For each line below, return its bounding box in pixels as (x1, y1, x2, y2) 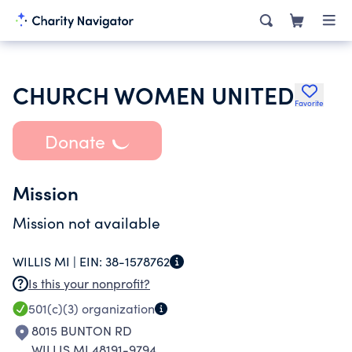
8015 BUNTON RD (31, 322, 132, 339)
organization (79, 300, 155, 317)
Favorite (295, 97, 324, 108)
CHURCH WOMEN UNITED (13, 78, 295, 111)
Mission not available (13, 212, 160, 233)
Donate (44, 128, 105, 153)
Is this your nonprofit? (28, 275, 150, 291)
